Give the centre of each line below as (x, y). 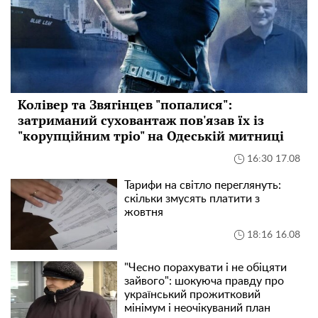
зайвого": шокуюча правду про (204, 281)
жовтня (144, 213)
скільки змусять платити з (192, 199)
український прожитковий (192, 295)
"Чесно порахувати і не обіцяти (205, 268)
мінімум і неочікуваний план (197, 308)
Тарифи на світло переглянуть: (203, 186)
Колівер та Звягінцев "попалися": (125, 105)
